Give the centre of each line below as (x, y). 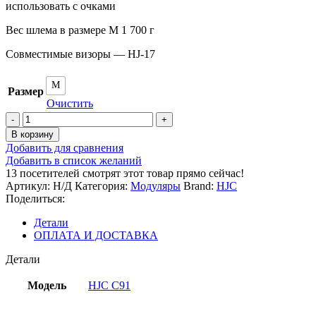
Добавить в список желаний (74, 160)
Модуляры (156, 186)
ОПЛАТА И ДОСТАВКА (96, 235)
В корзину (32, 134)
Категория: (101, 186)
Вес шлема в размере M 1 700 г (80, 30)
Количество (50, 117)
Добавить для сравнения (65, 147)
